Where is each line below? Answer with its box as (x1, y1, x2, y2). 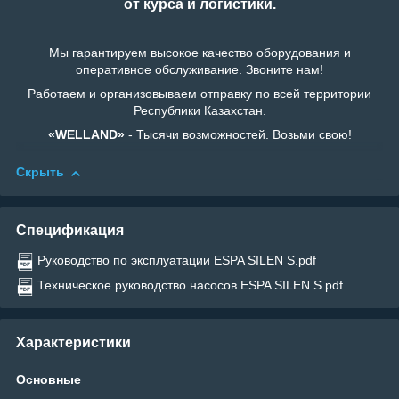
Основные (16, 371, 81, 387)
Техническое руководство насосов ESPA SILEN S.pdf (37, 277, 343, 292)
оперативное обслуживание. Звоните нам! (76, 62, 323, 77)
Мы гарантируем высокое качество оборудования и (48, 45, 351, 61)
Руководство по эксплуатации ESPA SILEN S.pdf (37, 252, 316, 267)
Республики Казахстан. (133, 103, 266, 118)
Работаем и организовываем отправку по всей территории (28, 86, 371, 102)
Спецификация (16, 222, 124, 238)
